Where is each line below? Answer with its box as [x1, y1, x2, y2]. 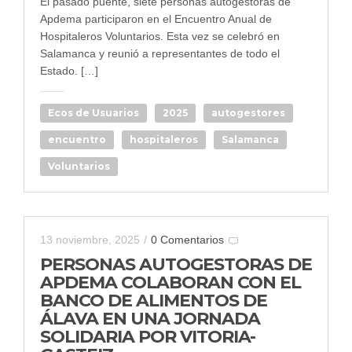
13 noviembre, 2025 [40, 233, 140, 247]
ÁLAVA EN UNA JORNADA [40, 308, 260, 330]
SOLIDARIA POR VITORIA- [40, 326, 255, 348]
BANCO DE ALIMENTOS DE [40, 290, 267, 312]
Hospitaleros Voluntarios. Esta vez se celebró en [40, 30, 280, 43]
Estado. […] [40, 64, 98, 78]
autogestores [211, 107, 285, 119]
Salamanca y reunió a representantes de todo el [40, 47, 280, 60]
